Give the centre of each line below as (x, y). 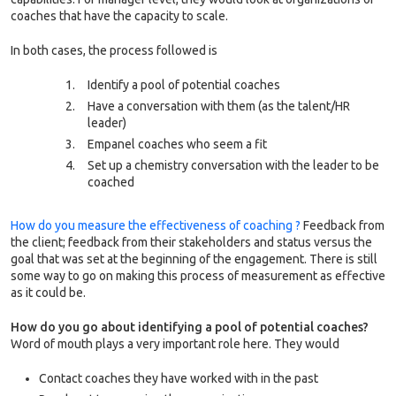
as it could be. (48, 293)
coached (111, 183)
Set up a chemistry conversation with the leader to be (233, 166)
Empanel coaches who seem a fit (177, 145)
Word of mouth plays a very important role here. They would (175, 344)
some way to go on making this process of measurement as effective (198, 276)
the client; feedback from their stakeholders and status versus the (191, 243)
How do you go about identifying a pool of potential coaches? (190, 327)
